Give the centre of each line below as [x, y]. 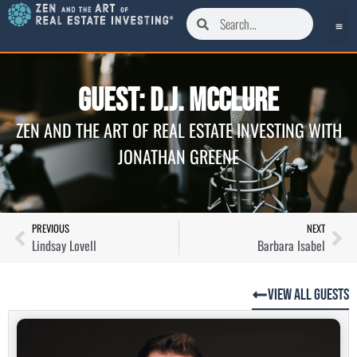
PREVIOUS [51, 229]
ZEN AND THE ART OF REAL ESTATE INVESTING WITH [178, 130]
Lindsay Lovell [64, 246]
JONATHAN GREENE [178, 156]
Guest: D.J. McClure [178, 101]
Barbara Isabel [291, 246]
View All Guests [308, 295]
